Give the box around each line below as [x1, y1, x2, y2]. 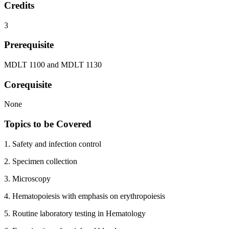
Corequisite [4, 79, 52, 90]
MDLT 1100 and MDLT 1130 [4, 60, 102, 69]
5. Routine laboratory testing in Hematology [4, 209, 146, 218]
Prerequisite [4, 39, 54, 51]
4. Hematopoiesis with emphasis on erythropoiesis [4, 191, 165, 200]
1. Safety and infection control [4, 139, 101, 148]
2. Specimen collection [4, 156, 77, 166]
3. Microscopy [4, 174, 51, 183]
